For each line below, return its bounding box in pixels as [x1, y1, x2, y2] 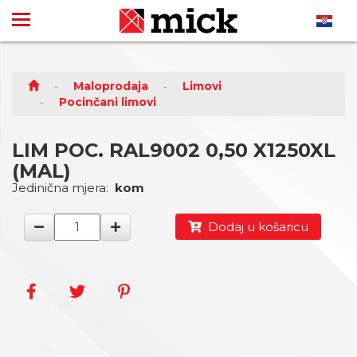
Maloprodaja [73, 79, 148, 93]
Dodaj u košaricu [201, 219, 308, 234]
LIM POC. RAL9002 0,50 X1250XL [12, 139, 335, 162]
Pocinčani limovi [59, 95, 156, 109]
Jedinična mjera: [12, 180, 115, 195]
